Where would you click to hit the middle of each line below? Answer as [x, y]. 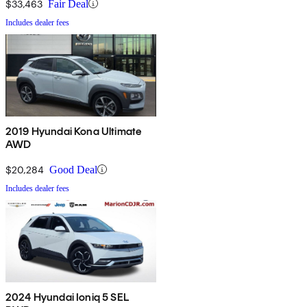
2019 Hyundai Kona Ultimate [74, 131]
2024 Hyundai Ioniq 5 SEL [67, 297]
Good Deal [73, 169]
